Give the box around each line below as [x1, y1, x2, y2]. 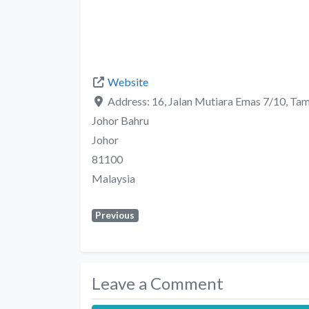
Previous [95, 209, 135, 221]
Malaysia [92, 171, 135, 185]
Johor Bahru [92, 113, 149, 127]
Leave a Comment [92, 272, 223, 293]
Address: [108, 94, 152, 108]
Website [108, 74, 148, 88]
